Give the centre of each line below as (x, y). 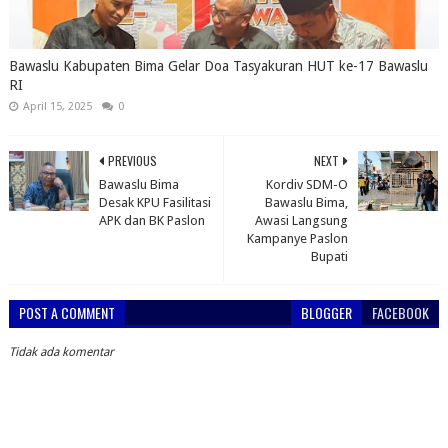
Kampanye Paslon (298, 238)
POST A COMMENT (66, 312)
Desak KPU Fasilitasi (154, 202)
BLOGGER (327, 312)
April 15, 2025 (57, 106)
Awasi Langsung (302, 220)
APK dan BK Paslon (151, 220)
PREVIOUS (132, 160)
